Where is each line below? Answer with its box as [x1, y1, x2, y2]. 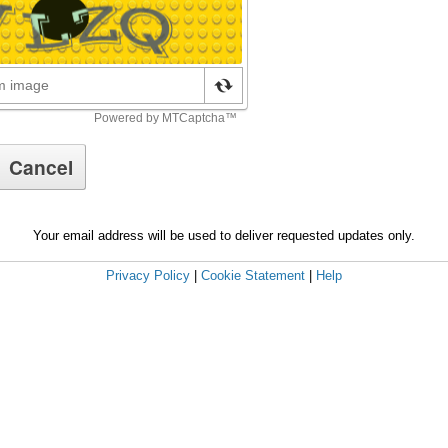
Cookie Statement [201, 267, 305, 283]
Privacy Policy [106, 267, 190, 283]
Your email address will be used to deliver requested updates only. [33, 228, 415, 244]
